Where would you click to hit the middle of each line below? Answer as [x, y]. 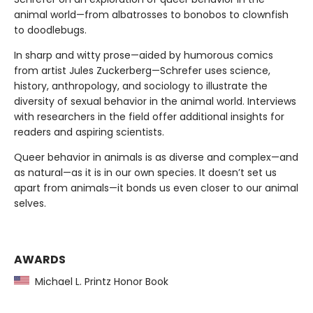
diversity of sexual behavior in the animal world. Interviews [155, 102]
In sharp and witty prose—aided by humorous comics [144, 56]
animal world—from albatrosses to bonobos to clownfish [151, 15]
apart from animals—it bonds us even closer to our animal [156, 188]
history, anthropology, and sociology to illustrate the [141, 86]
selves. [30, 204]
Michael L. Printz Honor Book [99, 282]
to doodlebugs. [50, 30]
